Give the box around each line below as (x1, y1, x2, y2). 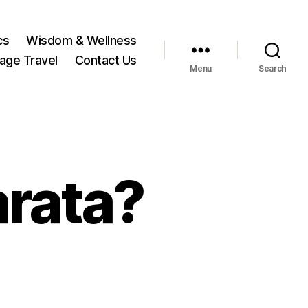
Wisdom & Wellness (26, 32, 137, 47)
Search (258, 63, 287, 74)
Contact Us (74, 52, 137, 67)
